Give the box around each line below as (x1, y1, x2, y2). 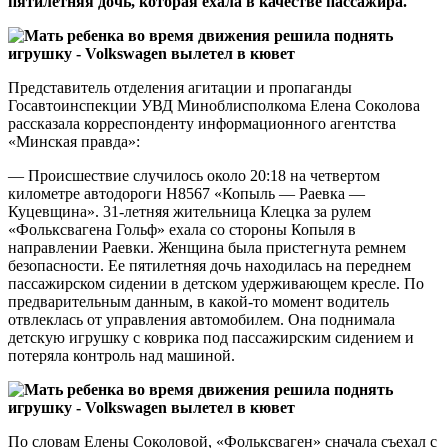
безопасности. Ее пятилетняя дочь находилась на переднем (8, 256, 411, 274)
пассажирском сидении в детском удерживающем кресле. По (8, 274, 424, 292)
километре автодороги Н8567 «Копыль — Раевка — (8, 184, 365, 202)
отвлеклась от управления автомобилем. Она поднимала (8, 310, 395, 328)
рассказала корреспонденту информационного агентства (8, 114, 396, 132)
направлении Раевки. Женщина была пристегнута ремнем (8, 238, 406, 256)
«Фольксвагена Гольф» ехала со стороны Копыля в (8, 220, 356, 238)
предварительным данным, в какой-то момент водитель (8, 292, 389, 310)
